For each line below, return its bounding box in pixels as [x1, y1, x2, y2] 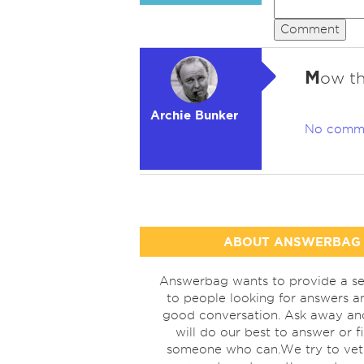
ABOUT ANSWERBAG [223, 235, 361, 249]
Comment [280, 23, 340, 36]
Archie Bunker [150, 108, 238, 122]
